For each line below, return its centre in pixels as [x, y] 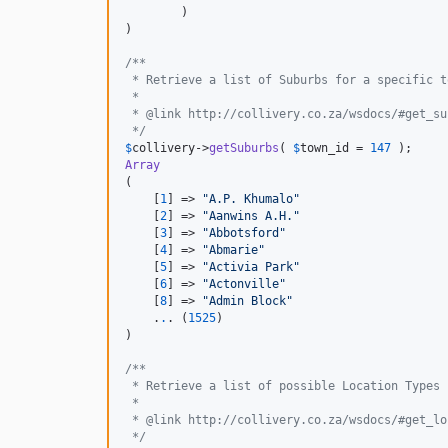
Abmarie [233, 250]
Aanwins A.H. [251, 216]
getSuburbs [244, 148]
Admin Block [247, 301]
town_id [324, 148]
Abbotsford [244, 233]
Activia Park [251, 267]
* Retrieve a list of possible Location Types [282, 386]
